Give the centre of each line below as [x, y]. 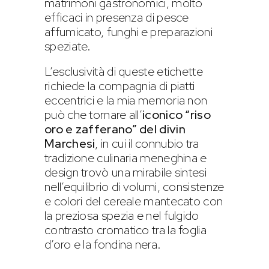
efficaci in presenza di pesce [117, 17]
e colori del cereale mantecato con [134, 201]
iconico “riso [177, 114]
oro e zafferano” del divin [115, 129]
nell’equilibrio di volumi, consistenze [134, 186]
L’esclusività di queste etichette [124, 71]
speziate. [68, 46]
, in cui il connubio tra [147, 143]
